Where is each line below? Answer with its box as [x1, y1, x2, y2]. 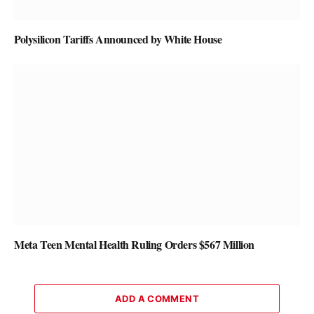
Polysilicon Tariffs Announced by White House [14, 31, 222, 48]
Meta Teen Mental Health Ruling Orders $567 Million [14, 235, 254, 252]
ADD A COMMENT [114, 292, 200, 304]
